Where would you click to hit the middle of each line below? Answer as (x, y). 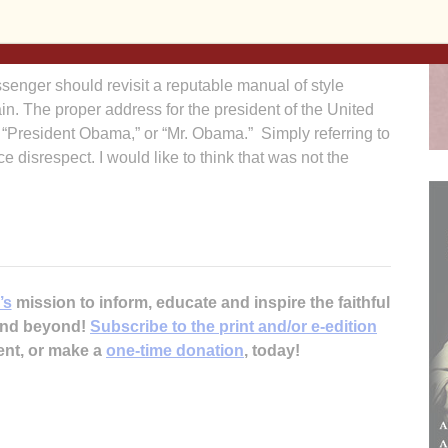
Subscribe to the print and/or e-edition (233, 326)
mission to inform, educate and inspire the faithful (200, 302)
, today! (272, 350)
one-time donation (175, 350)
